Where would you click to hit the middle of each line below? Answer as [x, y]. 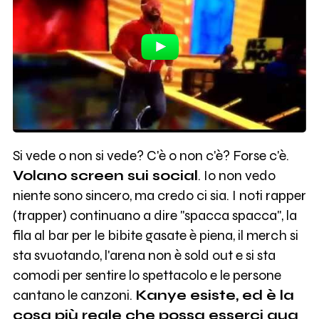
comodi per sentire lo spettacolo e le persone [147, 276]
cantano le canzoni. [74, 296]
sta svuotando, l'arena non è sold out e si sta [144, 256]
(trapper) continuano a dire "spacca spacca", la [155, 216]
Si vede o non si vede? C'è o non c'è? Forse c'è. [151, 156]
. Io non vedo [236, 176]
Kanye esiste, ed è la [214, 296]
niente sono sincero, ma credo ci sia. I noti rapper [159, 196]
